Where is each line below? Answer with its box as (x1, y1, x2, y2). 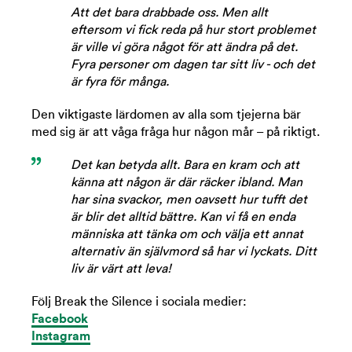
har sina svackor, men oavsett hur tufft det (71, 192, 307, 206)
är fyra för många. (71, 75, 169, 88)
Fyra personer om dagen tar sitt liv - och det (71, 57, 315, 71)
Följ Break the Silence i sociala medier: (31, 295, 247, 308)
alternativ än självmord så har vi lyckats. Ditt (71, 244, 317, 258)
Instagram (31, 329, 90, 343)
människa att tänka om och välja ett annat (71, 227, 303, 240)
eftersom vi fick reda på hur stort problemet (71, 23, 316, 36)
